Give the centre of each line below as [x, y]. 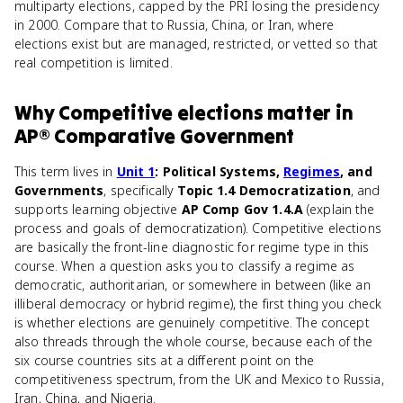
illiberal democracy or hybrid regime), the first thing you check [198, 304]
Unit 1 [136, 171]
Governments [59, 190]
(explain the [339, 209]
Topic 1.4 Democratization [264, 190]
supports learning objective [98, 209]
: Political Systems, [219, 171]
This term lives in [66, 171]
